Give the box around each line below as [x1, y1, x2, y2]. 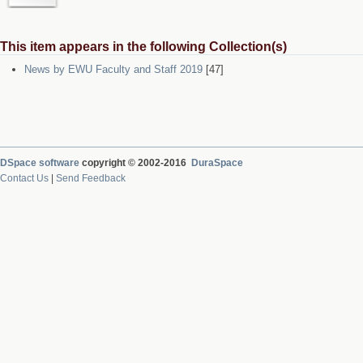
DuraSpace [191, 157, 243, 169]
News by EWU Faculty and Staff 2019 [24, 63, 203, 75]
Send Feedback [56, 173, 126, 184]
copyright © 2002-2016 [79, 157, 191, 169]
